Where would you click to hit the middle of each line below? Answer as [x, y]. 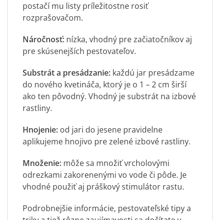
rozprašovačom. [53, 17]
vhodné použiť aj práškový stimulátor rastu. [103, 187]
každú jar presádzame [153, 72]
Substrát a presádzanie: [68, 72]
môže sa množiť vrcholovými [116, 163]
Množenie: [43, 163]
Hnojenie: [41, 130]
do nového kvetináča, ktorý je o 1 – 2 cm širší [105, 84]
